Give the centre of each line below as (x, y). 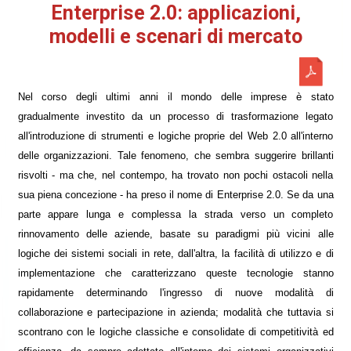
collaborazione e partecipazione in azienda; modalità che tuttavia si (175, 313)
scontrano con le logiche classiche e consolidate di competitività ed (175, 332)
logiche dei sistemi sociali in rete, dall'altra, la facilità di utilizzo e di (175, 254)
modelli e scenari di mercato (175, 36)
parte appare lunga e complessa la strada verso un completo (175, 215)
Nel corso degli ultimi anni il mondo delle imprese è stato (175, 97)
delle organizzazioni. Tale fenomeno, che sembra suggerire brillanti (175, 156)
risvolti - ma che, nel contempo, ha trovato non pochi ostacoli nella (175, 175)
